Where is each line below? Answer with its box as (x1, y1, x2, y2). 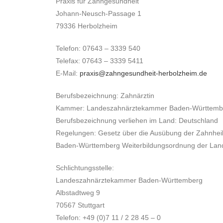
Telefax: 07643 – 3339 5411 (56, 57, 143, 65)
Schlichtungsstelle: (56, 164, 116, 172)
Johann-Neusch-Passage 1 (56, 9, 141, 17)
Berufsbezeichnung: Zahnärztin (56, 92, 154, 100)
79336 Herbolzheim (56, 22, 117, 30)
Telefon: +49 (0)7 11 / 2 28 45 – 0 (56, 214, 161, 222)
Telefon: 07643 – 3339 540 (56, 44, 140, 52)
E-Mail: (56, 69, 80, 77)
